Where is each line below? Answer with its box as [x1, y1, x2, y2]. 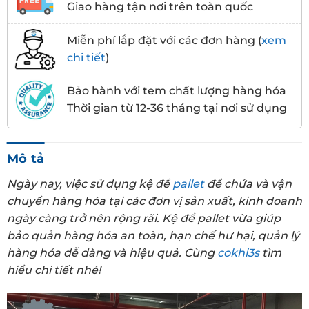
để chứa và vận [204, 177, 292, 191]
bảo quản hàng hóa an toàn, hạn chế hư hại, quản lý [7, 229, 299, 243]
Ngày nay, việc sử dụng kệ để [7, 177, 172, 191]
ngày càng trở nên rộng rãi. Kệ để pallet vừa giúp [7, 212, 281, 226]
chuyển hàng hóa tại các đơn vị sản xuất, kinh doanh [7, 195, 302, 208]
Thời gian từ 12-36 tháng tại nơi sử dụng [67, 101, 287, 114]
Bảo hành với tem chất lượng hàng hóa [67, 83, 286, 97]
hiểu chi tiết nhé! [7, 263, 101, 277]
